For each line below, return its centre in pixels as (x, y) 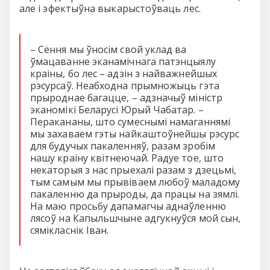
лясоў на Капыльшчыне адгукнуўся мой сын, (136, 218)
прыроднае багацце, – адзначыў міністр (126, 97)
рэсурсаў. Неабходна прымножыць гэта (125, 85)
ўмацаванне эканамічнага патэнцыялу (123, 61)
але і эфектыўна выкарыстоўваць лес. (110, 8)
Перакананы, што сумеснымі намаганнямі (130, 121)
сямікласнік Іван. (70, 230)
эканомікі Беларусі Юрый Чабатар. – (117, 109)
